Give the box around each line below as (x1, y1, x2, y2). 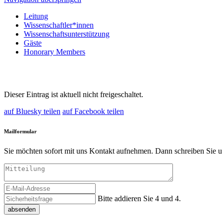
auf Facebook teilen (62, 107, 124, 115)
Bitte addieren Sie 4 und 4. (98, 194, 181, 203)
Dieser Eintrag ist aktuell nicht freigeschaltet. (4, 90, 143, 99)
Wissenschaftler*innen (24, 21, 94, 29)
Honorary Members (24, 48, 85, 56)
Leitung (24, 12, 48, 20)
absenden (8, 205, 36, 213)
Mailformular (4, 128, 37, 134)
